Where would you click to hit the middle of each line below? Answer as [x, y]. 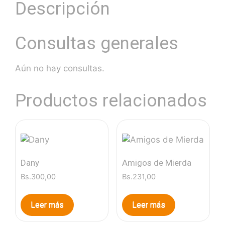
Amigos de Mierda [156, 163]
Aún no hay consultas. [60, 68]
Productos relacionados [111, 100]
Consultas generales [97, 43]
